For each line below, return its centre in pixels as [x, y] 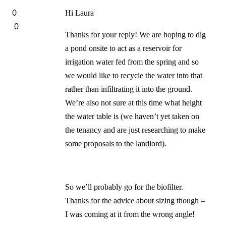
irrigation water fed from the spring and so [132, 62]
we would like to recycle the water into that [133, 76]
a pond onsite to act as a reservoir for [123, 48]
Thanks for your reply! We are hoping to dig [135, 35]
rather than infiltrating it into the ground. [128, 89]
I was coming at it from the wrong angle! [130, 214]
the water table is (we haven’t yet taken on [132, 117]
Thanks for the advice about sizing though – [135, 201]
